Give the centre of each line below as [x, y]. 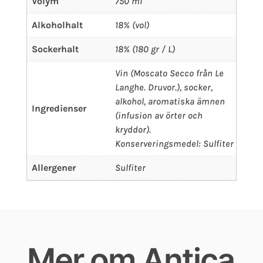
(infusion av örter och [159, 116]
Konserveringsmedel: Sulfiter [174, 144]
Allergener [53, 168]
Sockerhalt [55, 49]
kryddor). [133, 130]
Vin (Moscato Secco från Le [169, 73]
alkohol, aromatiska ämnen [170, 102]
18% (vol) [132, 25]
